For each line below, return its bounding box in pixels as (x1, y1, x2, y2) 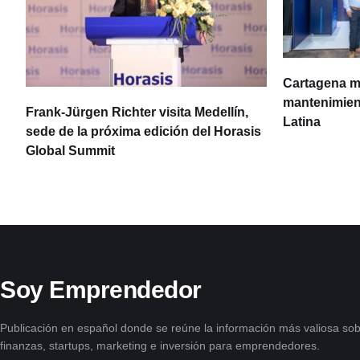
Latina (283, 114, 321, 129)
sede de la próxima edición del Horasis (26, 125, 261, 139)
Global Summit (26, 144, 115, 158)
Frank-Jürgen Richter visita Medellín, (26, 105, 248, 120)
